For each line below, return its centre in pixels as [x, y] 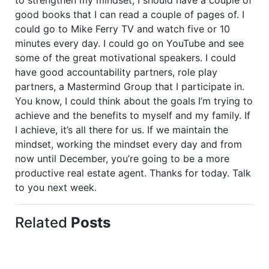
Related [43, 222]
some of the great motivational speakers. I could [125, 57]
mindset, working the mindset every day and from [128, 144]
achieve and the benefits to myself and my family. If [133, 115]
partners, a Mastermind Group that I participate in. [130, 86]
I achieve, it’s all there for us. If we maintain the [122, 129]
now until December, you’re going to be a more [122, 158]
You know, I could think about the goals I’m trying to [134, 101]
